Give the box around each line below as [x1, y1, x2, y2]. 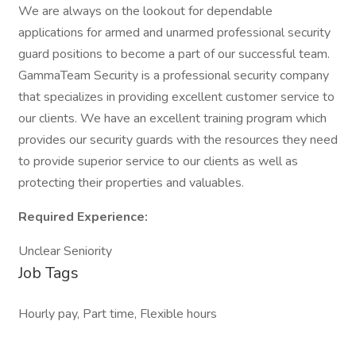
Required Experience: [18, 208, 148, 226]
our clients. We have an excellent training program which [18, 110, 327, 127]
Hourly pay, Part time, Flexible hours [18, 305, 217, 323]
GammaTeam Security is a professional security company [18, 67, 329, 84]
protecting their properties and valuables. [18, 174, 244, 192]
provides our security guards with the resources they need [18, 131, 338, 149]
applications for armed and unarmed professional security [18, 24, 331, 41]
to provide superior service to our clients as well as [18, 153, 298, 170]
